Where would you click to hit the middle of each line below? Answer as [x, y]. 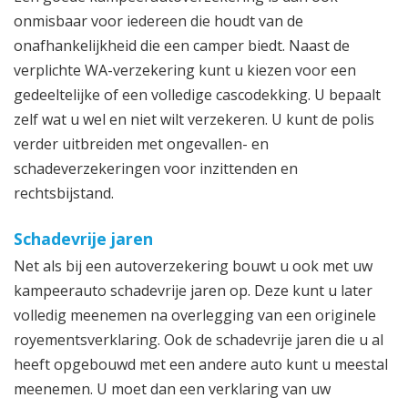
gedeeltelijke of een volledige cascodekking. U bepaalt [197, 94]
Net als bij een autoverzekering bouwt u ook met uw [193, 265]
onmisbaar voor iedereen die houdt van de [158, 20]
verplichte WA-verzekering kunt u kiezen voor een [185, 70]
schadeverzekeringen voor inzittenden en [156, 168]
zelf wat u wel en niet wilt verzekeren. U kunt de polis [194, 119]
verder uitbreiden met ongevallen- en [141, 143]
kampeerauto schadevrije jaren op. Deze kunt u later [193, 290]
